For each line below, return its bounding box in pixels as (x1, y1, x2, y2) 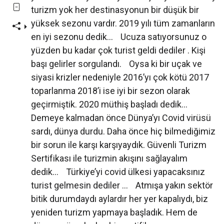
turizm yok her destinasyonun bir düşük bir (31, 4, 199, 15)
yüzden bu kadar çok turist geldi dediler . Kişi (31, 45, 205, 56)
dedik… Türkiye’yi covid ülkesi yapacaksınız (31, 166, 205, 177)
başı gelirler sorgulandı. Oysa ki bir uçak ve (31, 58, 202, 69)
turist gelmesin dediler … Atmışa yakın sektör (31, 180, 213, 191)
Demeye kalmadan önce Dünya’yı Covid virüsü (31, 112, 211, 123)
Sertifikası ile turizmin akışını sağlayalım (31, 153, 187, 164)
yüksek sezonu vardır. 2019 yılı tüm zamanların (31, 18, 215, 29)
